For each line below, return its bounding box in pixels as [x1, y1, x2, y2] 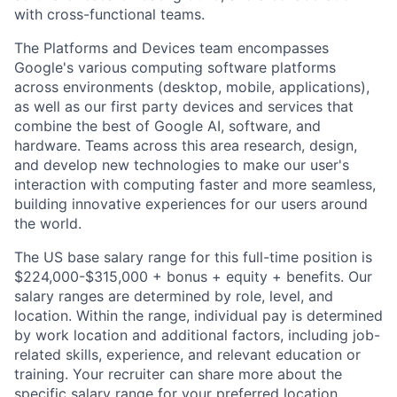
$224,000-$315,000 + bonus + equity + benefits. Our [14, 267, 372, 285]
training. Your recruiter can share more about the [14, 364, 342, 383]
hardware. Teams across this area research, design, [14, 136, 357, 154]
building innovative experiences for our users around [14, 194, 368, 213]
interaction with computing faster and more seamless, [14, 175, 376, 193]
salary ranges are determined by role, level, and [14, 286, 333, 305]
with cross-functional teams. [14, 4, 205, 23]
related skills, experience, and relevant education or [14, 345, 361, 363]
